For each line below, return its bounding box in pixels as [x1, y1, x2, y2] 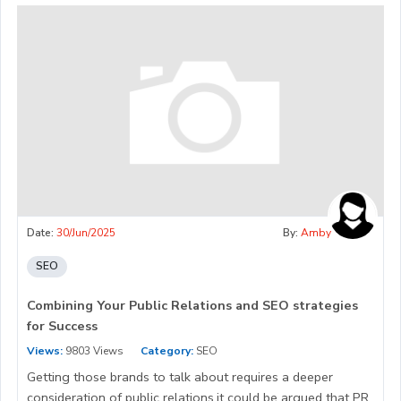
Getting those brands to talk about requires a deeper [27, 367, 333, 386]
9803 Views [63, 343, 124, 358]
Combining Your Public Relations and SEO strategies [27, 295, 358, 314]
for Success [27, 316, 98, 335]
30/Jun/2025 [56, 225, 115, 240]
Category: [141, 343, 193, 358]
